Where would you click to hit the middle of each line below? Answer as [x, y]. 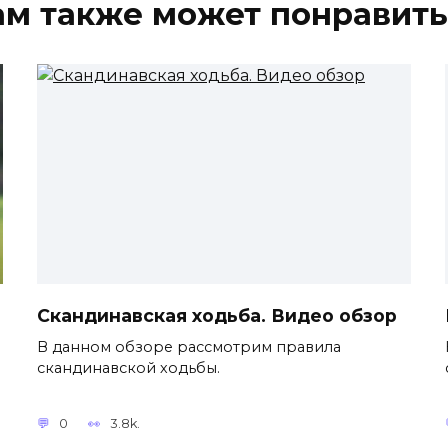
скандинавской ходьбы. [128, 367]
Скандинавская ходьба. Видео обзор [217, 315]
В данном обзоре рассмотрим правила [189, 346]
